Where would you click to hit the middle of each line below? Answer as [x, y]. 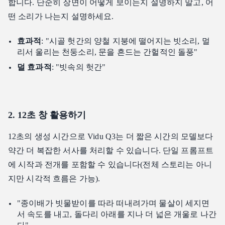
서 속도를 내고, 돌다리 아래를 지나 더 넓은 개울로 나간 [117, 214]
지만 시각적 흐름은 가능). [54, 179]
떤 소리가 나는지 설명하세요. [61, 17]
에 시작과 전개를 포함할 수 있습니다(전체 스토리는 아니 [110, 165]
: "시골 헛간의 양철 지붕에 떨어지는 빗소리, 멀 [126, 41]
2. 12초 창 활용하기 [47, 115]
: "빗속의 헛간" [79, 67]
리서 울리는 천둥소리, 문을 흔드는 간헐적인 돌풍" [107, 52]
